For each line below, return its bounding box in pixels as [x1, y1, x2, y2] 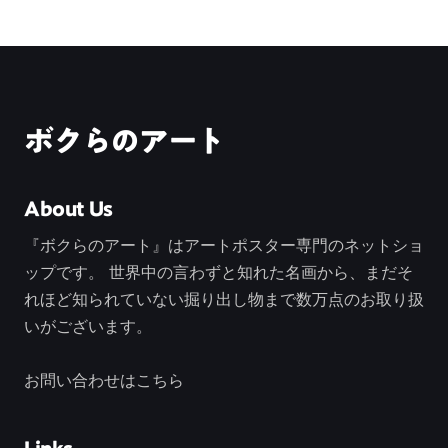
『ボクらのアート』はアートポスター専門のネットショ [24, 235, 424, 255]
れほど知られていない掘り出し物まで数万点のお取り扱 [24, 289, 424, 309]
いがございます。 [24, 316, 152, 336]
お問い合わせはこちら [24, 370, 184, 390]
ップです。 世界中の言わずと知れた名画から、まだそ [24, 262, 413, 282]
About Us [24, 198, 113, 218]
